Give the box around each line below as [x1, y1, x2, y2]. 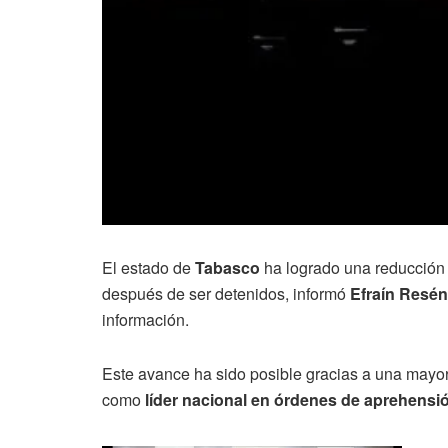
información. [102, 307, 189, 331]
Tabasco [195, 255, 260, 279]
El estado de [102, 255, 195, 279]
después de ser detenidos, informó [102, 281, 350, 305]
